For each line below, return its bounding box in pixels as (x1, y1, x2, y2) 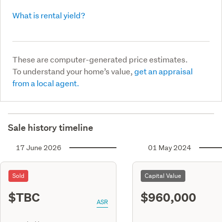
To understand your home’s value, (12, 65, 134, 76)
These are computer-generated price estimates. (12, 54, 188, 64)
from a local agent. (12, 77, 79, 88)
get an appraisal (134, 65, 193, 76)
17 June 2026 (16, 143, 61, 152)
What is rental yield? (12, 9, 85, 20)
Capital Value (145, 171, 181, 180)
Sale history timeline (8, 121, 93, 133)
